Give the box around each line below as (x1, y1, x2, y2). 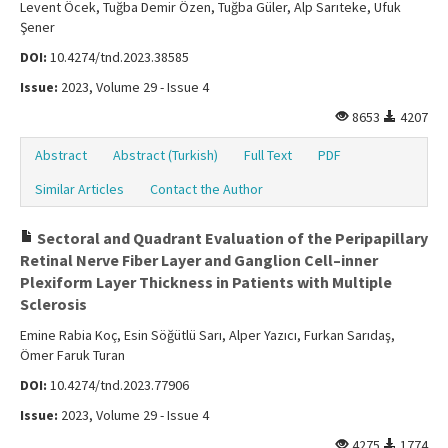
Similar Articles (35, 180, 124, 199)
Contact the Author (150, 180, 263, 199)
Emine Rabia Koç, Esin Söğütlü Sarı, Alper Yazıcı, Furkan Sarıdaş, (20, 326, 395, 345)
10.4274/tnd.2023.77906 (47, 376, 189, 395)
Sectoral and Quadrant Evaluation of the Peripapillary (34, 228, 428, 249)
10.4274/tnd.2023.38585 (47, 48, 189, 67)
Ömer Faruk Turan (20, 346, 125, 365)
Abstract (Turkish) (113, 146, 218, 165)
